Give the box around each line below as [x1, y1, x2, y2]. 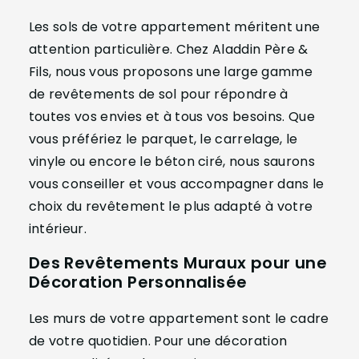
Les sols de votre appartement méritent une [28, 18, 321, 37]
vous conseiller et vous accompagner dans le [28, 175, 325, 194]
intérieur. [28, 220, 87, 239]
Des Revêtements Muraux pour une [28, 252, 328, 275]
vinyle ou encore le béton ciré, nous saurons [28, 152, 315, 171]
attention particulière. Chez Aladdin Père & [28, 40, 309, 59]
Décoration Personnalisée [28, 271, 248, 294]
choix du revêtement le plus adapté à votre [28, 197, 313, 216]
